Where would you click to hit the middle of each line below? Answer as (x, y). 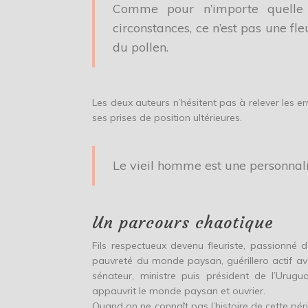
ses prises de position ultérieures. (167, 118)
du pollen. (141, 47)
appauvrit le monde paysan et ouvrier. (179, 291)
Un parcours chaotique (183, 223)
